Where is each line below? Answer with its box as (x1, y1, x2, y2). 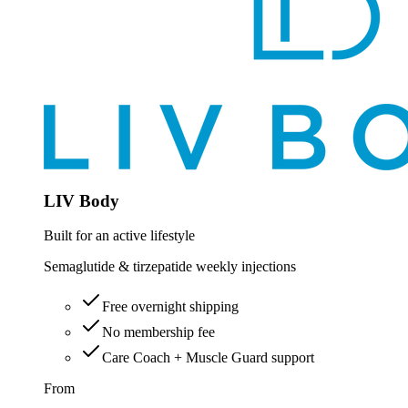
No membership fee (102, 324, 215, 341)
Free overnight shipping (102, 299, 239, 315)
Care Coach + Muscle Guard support (102, 350, 314, 366)
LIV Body (44, 190, 119, 210)
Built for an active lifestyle (44, 228, 195, 244)
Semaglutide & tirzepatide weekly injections (44, 259, 296, 275)
